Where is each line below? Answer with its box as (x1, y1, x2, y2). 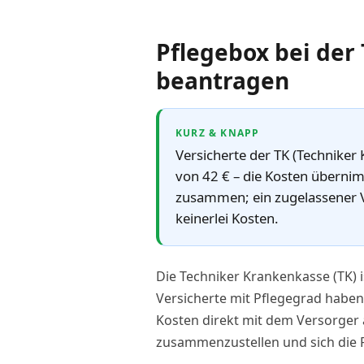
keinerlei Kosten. (175, 208, 279, 227)
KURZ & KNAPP (175, 125, 260, 140)
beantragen (156, 64, 289, 96)
